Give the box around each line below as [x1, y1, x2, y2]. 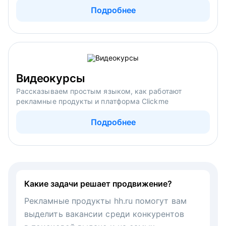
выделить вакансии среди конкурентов [24, 208, 184, 219]
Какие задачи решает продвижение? [24, 178, 172, 189]
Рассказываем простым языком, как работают [16, 86, 182, 95]
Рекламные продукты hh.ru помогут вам [24, 195, 187, 206]
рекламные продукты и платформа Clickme [16, 96, 168, 105]
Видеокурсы [16, 71, 85, 85]
